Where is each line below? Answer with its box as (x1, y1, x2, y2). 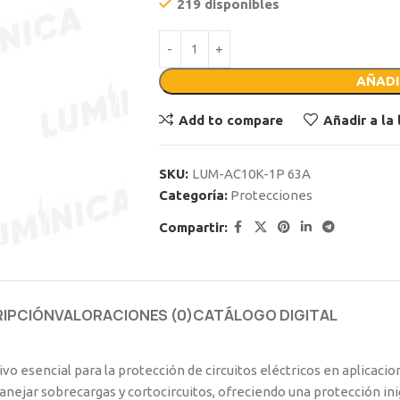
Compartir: (158, 219, 228, 235)
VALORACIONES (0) (54, 304, 193, 325)
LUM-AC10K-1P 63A (191, 166, 311, 181)
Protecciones (229, 187, 312, 203)
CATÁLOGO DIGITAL (193, 304, 337, 325)
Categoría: (158, 187, 228, 203)
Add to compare (178, 112, 283, 128)
